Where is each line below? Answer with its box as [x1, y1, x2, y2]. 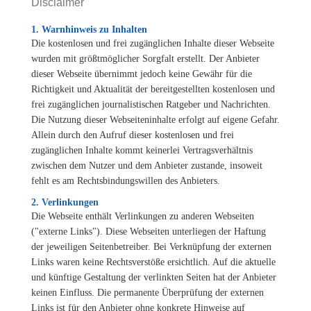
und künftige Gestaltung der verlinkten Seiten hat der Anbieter [31, 271, 276, 283]
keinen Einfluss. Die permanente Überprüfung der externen [31, 287, 264, 298]
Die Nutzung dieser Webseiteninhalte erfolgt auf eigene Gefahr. [31, 114, 280, 125]
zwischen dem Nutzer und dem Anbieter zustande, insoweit [31, 160, 262, 171]
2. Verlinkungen [31, 196, 99, 208]
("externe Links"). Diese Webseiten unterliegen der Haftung [31, 226, 266, 237]
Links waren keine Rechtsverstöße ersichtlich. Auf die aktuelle [31, 256, 276, 267]
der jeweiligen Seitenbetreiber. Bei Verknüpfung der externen [31, 241, 271, 252]
